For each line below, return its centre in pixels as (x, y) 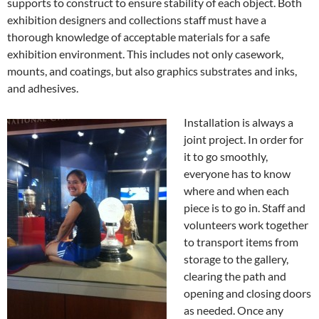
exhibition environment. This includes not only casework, (145, 54)
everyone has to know (237, 174)
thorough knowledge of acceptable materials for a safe (138, 37)
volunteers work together (246, 225)
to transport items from (241, 242)
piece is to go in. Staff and (245, 208)
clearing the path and (235, 276)
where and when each (236, 191)
